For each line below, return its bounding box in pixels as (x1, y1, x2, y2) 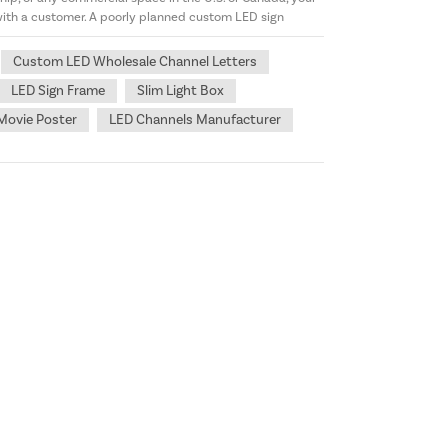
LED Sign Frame (11, 81, 106, 100)
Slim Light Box (137, 81, 225, 100)
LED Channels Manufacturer (109, 110, 282, 129)
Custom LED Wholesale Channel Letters (13, 52, 258, 71)
